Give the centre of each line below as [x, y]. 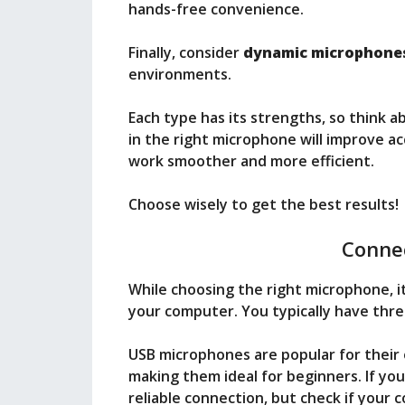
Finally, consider [186, 53]
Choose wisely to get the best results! [264, 205]
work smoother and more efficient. [251, 161]
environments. [180, 75]
